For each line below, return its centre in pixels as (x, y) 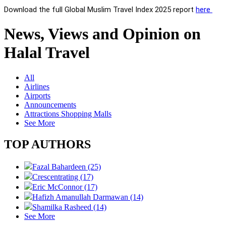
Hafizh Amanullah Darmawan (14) (88, 197)
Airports (37, 95)
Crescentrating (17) (63, 177)
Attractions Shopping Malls (68, 114)
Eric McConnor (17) (65, 187)
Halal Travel (47, 53)
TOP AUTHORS (47, 144)
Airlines (37, 86)
